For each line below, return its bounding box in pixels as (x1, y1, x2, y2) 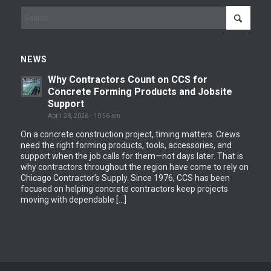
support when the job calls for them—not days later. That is (20, 151, 243, 162)
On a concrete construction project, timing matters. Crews (20, 129, 240, 140)
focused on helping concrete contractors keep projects (20, 184, 228, 194)
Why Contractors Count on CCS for (47, 74, 207, 86)
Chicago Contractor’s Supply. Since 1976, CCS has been (20, 173, 230, 183)
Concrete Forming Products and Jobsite (47, 86, 232, 98)
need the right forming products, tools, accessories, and (20, 140, 232, 151)
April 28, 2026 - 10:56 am (47, 113, 120, 120)
